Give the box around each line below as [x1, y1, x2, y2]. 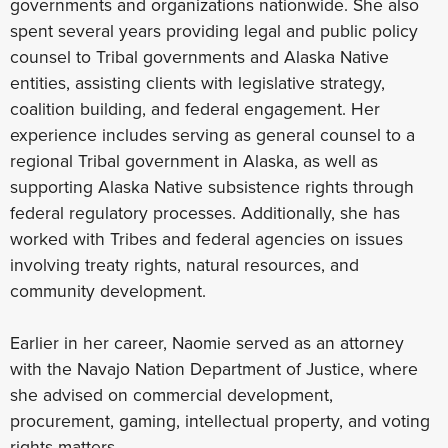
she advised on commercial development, [10, 381, 333, 408]
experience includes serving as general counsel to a [10, 121, 415, 148]
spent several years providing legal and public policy [10, 17, 418, 44]
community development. [10, 277, 206, 304]
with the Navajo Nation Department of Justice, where [10, 355, 418, 382]
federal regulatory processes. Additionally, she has [10, 199, 400, 226]
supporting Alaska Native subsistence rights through [10, 173, 414, 200]
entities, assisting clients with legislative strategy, [10, 69, 385, 96]
